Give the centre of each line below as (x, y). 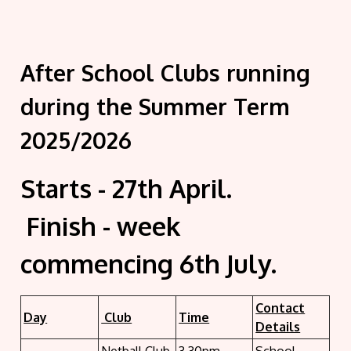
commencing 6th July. (149, 264)
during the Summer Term (156, 107)
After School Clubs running (166, 73)
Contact (280, 308)
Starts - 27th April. (136, 189)
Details (278, 327)
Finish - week (101, 226)
